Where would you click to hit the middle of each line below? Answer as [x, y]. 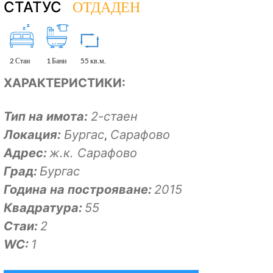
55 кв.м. [93, 61]
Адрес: [25, 153]
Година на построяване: [78, 190]
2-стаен [114, 117]
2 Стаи [20, 61]
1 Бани [56, 61]
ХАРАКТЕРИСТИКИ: [65, 83]
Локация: [34, 135]
